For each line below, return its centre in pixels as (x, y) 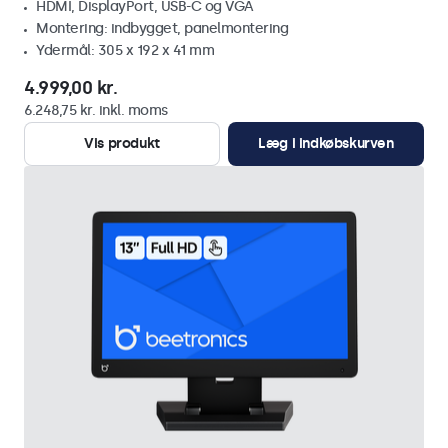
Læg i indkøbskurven (326, 143)
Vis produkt (122, 143)
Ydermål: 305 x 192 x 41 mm (125, 50)
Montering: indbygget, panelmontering (162, 28)
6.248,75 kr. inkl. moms (96, 110)
